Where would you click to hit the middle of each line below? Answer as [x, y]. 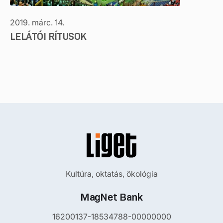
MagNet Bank [111, 197]
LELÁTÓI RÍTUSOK [48, 36]
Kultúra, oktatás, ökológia [111, 174]
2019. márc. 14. [37, 22]
